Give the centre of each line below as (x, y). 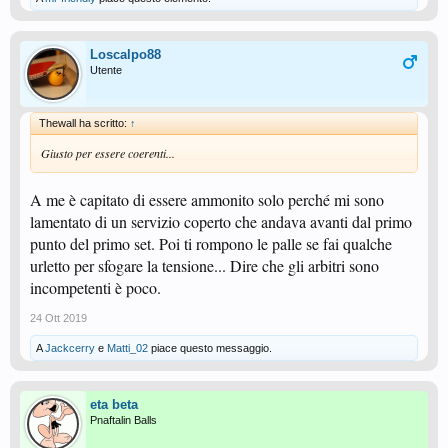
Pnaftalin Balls (123, 419)
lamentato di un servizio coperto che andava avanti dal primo (221, 221)
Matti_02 (127, 347)
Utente (106, 69)
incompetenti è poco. (95, 287)
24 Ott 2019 (58, 317)
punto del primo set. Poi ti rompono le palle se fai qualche (211, 243)
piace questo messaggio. (210, 347)
